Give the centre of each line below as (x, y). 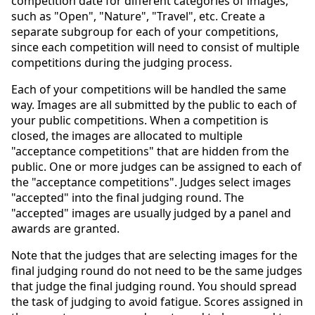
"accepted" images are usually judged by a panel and (151, 213)
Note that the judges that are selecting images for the (154, 255)
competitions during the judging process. (122, 62)
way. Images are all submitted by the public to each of (154, 104)
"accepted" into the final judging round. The (128, 197)
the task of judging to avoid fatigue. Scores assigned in (157, 301)
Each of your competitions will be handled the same (149, 89)
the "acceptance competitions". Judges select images (151, 182)
